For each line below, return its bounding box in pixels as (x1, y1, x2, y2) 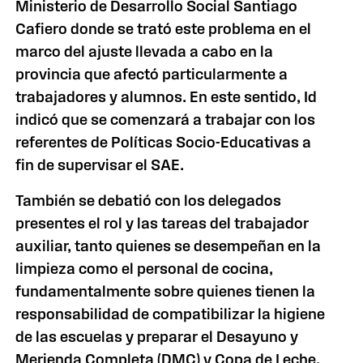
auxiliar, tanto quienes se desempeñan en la (15, 237, 322, 254)
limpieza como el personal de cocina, (15, 260, 274, 277)
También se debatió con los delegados (15, 192, 282, 209)
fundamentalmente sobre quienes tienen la (15, 283, 316, 300)
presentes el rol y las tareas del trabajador (15, 215, 310, 232)
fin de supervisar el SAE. (15, 156, 185, 173)
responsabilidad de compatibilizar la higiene (15, 305, 326, 322)
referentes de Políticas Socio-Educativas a (15, 134, 312, 151)
